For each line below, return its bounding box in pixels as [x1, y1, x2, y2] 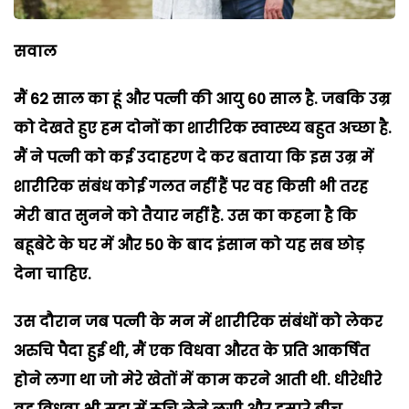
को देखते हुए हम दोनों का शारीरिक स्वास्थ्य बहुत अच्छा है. [14, 117, 392, 139]
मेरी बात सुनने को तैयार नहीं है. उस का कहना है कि [14, 204, 357, 226]
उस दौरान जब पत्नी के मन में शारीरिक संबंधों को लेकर [14, 310, 383, 332]
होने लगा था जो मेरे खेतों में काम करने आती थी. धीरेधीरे [14, 369, 382, 391]
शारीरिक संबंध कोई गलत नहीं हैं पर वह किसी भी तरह [14, 175, 368, 197]
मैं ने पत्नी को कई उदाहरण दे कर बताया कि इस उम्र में [14, 146, 373, 168]
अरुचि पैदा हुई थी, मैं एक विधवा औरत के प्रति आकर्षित [14, 340, 370, 362]
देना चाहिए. [14, 263, 91, 285]
